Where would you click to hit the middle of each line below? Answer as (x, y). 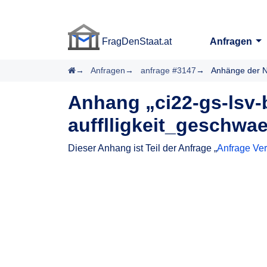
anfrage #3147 (168, 70)
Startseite (93, 70)
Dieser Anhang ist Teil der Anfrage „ (142, 148)
